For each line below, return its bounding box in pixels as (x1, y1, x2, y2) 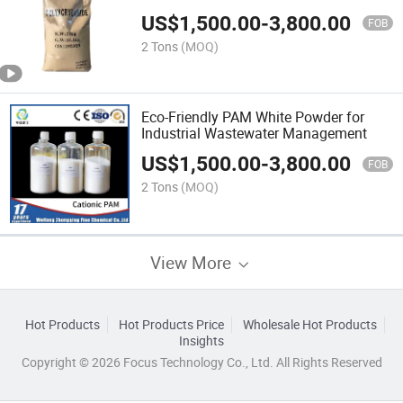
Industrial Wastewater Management (141, 122, 368, 143)
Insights (179, 332, 224, 349)
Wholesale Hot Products (242, 316, 377, 333)
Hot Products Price (118, 316, 224, 333)
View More (150, 250, 236, 273)
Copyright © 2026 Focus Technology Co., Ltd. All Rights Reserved (21, 354, 382, 371)
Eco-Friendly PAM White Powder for (141, 106, 365, 127)
